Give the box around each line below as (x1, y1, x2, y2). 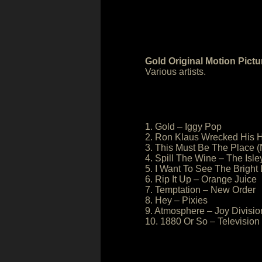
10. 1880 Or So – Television (145, 216, 260, 226)
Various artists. (145, 67, 206, 77)
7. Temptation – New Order (145, 185, 256, 195)
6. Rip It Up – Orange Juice (145, 174, 257, 184)
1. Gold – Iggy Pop (145, 122, 222, 132)
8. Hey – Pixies (145, 195, 208, 205)
